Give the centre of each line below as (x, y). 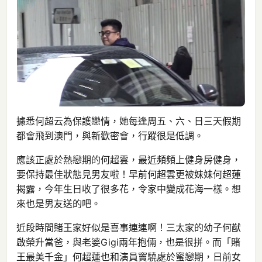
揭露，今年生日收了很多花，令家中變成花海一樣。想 (129, 189)
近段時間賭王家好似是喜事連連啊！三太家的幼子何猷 (129, 227)
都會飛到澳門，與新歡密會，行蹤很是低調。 (110, 135)
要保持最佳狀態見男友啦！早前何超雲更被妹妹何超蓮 (129, 174)
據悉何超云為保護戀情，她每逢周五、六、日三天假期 (129, 121)
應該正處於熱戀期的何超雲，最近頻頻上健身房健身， (129, 159)
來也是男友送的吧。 (58, 203)
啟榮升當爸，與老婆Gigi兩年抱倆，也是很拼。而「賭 (128, 242)
